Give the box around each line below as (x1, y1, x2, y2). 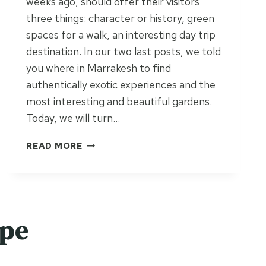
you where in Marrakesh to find (26, 61, 172, 75)
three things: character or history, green (26, 11, 215, 25)
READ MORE (26, 140, 83, 151)
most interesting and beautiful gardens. (26, 94, 213, 108)
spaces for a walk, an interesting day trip (26, 27, 216, 42)
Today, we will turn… (26, 110, 121, 125)
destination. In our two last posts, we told (26, 44, 221, 58)
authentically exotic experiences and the (26, 77, 216, 91)
